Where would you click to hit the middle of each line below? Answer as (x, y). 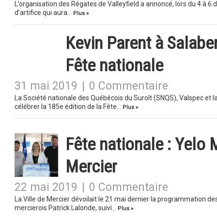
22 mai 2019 (46, 187)
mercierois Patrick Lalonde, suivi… (66, 208)
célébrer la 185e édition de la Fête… (69, 107)
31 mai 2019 (46, 86)
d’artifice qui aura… (44, 13)
